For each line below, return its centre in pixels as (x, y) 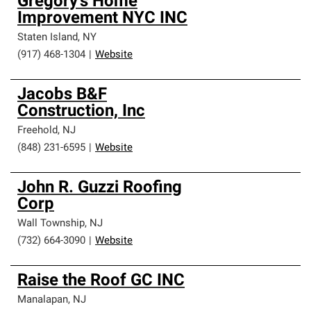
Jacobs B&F (62, 95)
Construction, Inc (81, 112)
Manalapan (43, 300)
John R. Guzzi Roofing (100, 188)
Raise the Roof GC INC (101, 281)
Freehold (37, 131)
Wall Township (51, 224)
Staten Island (48, 38)
